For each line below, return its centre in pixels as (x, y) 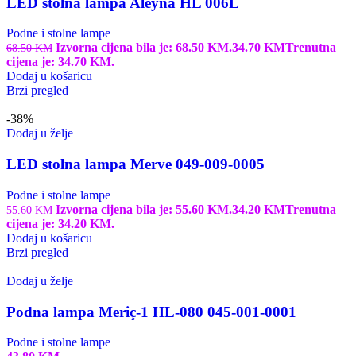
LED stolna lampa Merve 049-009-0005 (135, 164)
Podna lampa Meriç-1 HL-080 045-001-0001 (151, 311)
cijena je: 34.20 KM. (60, 223)
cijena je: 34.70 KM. (60, 62)
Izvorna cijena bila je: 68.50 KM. (144, 48)
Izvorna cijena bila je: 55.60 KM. (144, 209)
